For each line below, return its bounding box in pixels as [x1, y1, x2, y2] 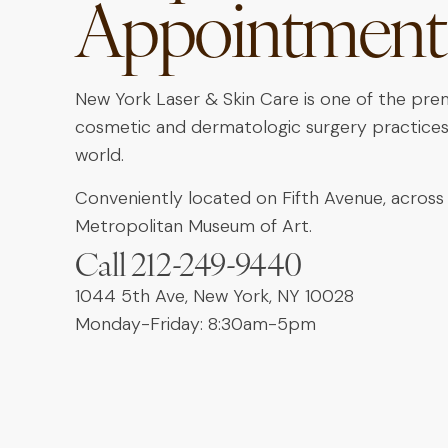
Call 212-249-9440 [74, 252, 303, 285]
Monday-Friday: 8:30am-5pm [74, 312, 316, 337]
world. [74, 143, 129, 168]
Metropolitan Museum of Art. [74, 213, 312, 238]
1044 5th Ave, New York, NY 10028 [74, 284, 354, 309]
